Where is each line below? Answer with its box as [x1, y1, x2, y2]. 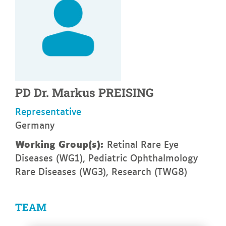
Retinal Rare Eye [107, 136, 179, 152]
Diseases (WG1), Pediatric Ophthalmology [15, 150, 198, 165]
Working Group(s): [15, 135, 107, 152]
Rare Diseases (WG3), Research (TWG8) [15, 163, 187, 179]
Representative [15, 103, 81, 119]
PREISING [98, 85, 153, 100]
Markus [52, 85, 95, 100]
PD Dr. [15, 85, 52, 100]
